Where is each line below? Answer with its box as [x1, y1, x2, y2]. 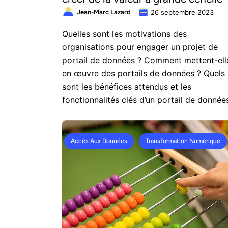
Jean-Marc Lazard [77, 8, 131, 16]
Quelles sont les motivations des [62, 28, 187, 39]
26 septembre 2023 [151, 8, 214, 16]
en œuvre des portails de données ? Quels [62, 68, 225, 78]
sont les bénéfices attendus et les [62, 81, 191, 92]
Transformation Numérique [146, 137, 221, 145]
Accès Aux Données [71, 137, 128, 145]
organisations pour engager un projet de [62, 42, 218, 52]
